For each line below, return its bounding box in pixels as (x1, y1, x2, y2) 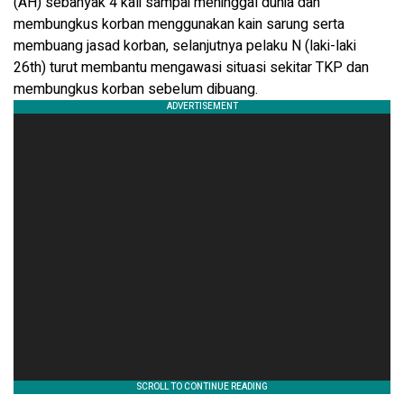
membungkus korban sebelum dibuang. (14, 78, 262, 100)
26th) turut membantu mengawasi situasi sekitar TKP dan (14, 56, 369, 78)
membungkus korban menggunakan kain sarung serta (14, 13, 344, 35)
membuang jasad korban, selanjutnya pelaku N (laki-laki (14, 34, 356, 57)
